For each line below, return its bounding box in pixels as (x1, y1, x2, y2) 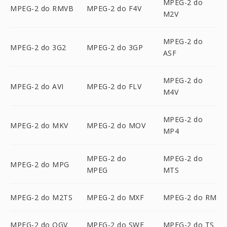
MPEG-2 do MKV (10, 120, 68, 130)
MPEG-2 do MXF (86, 193, 144, 202)
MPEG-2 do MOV (86, 120, 146, 130)
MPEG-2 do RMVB (10, 3, 73, 13)
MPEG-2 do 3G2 (10, 42, 66, 52)
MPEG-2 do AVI (10, 81, 64, 91)
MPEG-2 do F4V (86, 3, 142, 13)
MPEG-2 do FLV (86, 81, 142, 91)
